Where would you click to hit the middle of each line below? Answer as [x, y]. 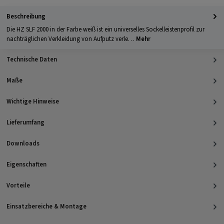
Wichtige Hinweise [33, 101]
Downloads [23, 143]
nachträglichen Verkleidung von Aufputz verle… [71, 39]
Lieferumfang [25, 122]
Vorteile [18, 185]
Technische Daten [32, 59]
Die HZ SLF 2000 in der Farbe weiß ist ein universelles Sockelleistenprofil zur [105, 30]
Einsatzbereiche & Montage [46, 206]
